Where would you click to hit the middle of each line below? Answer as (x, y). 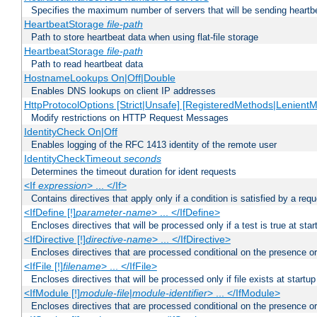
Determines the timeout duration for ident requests (134, 172)
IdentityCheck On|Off (70, 132)
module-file (104, 293)
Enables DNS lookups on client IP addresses (123, 91)
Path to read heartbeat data (87, 64)
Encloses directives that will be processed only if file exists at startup (173, 279)
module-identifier (169, 293)
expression (62, 186)
